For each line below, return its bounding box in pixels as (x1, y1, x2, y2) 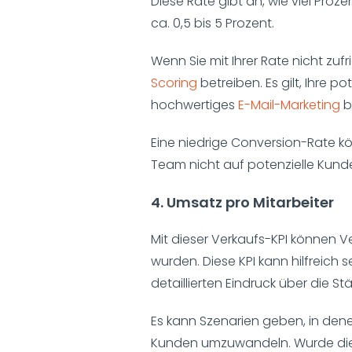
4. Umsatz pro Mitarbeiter (151, 192, 334, 213)
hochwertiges (151, 96, 238, 115)
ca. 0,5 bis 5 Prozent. (151, 14, 274, 33)
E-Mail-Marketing (238, 96, 340, 115)
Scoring (151, 74, 197, 93)
